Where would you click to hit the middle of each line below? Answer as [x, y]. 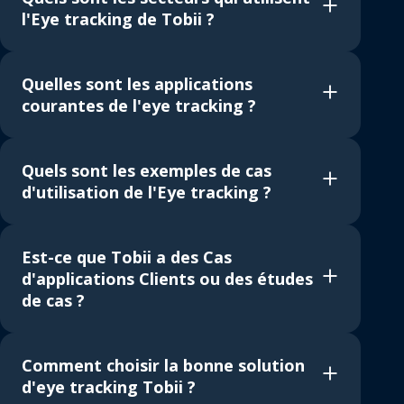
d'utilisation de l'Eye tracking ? [147, 192]
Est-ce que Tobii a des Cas [127, 257]
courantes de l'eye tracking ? [139, 105]
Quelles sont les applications [137, 83]
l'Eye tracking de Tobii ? [118, 18]
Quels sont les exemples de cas [147, 170]
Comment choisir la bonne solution [163, 365]
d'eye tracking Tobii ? [109, 386]
